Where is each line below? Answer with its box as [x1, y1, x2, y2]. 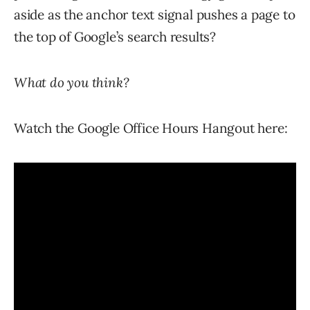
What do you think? [14, 74, 129, 91]
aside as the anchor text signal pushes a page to [14, 6, 295, 24]
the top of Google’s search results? [14, 28, 216, 46]
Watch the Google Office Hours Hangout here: [14, 120, 288, 137]
